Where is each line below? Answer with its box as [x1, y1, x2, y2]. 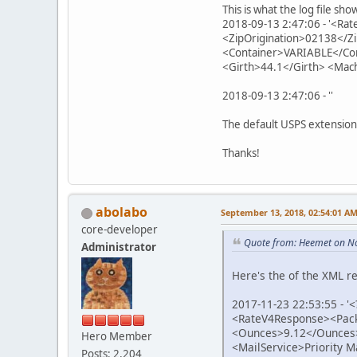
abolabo [96, 203, 147, 222]
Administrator [81, 240, 156, 255]
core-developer [81, 222, 158, 237]
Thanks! [222, 146, 260, 161]
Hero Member [81, 329, 152, 344]
